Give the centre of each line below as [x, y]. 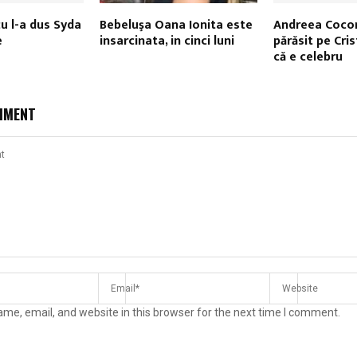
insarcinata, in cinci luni [167, 41]
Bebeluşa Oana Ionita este [176, 25]
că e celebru [308, 57]
